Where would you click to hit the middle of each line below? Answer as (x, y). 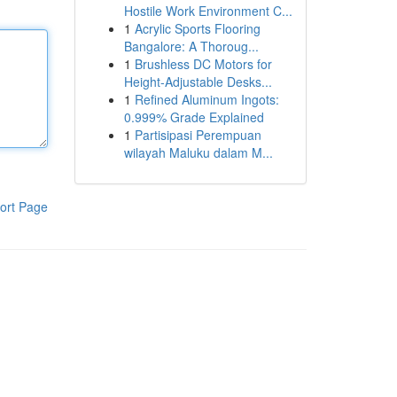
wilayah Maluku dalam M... (198, 152)
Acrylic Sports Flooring (197, 28)
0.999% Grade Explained (194, 117)
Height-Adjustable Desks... (198, 82)
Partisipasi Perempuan (198, 135)
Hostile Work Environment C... (208, 11)
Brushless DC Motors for (203, 64)
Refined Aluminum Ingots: (206, 99)
